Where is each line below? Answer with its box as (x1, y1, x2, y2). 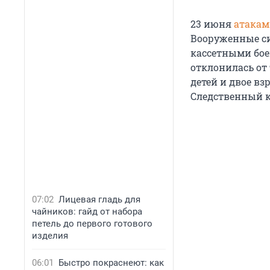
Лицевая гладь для (58, 194, 140, 205)
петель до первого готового (32, 218, 152, 229)
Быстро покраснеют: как (58, 257, 164, 268)
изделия (32, 230, 68, 241)
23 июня (190, 17, 234, 31)
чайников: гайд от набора (32, 206, 142, 217)
